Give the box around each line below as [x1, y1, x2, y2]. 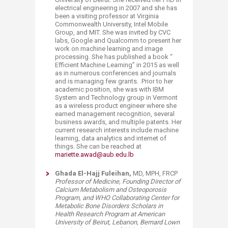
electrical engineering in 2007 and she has [55, 4, 177, 12]
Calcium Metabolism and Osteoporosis [55, 185, 166, 193]
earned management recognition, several [55, 109, 175, 118]
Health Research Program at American [55, 210, 165, 218]
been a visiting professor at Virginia [55, 12, 159, 20]
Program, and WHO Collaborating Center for [55, 193, 179, 202]
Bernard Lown [140, 218, 180, 226]
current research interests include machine [55, 126, 179, 134]
